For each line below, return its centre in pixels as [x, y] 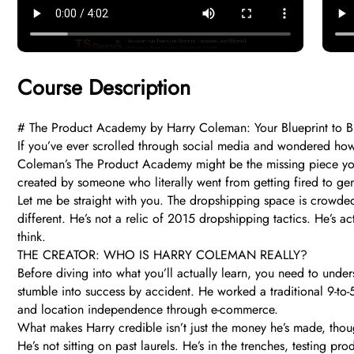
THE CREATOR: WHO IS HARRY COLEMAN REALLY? [162, 255]
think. [32, 237]
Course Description [104, 88]
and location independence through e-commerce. [148, 310]
